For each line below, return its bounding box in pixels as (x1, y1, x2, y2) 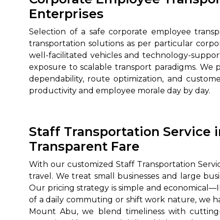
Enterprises (29, 6, 104, 21)
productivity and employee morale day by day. (29, 86, 210, 95)
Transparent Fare (29, 138, 139, 154)
